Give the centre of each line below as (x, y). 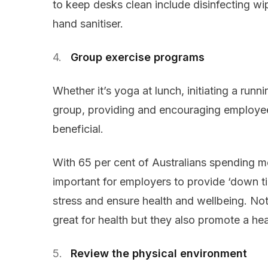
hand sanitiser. (88, 24)
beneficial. (78, 129)
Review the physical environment (159, 254)
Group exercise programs (138, 57)
